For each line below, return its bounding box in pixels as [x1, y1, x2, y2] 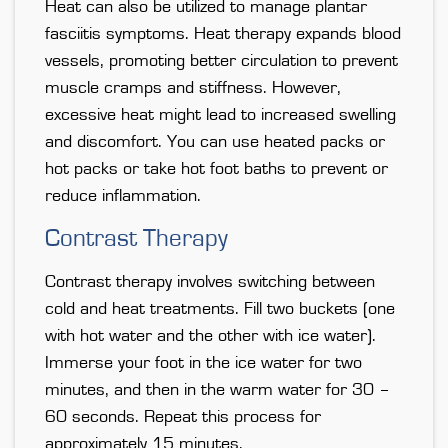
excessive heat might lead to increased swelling [45, 106, 396, 125]
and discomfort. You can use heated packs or [45, 133, 385, 152]
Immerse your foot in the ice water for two [45, 354, 362, 373]
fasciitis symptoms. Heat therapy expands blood [45, 25, 401, 44]
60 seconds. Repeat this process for [45, 408, 321, 427]
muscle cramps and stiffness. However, [45, 79, 341, 98]
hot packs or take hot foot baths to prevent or [45, 160, 388, 179]
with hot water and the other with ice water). [45, 327, 376, 346]
